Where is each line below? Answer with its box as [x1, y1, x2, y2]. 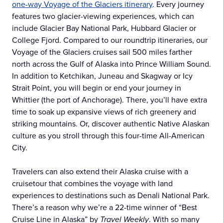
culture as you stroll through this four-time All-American [12, 130, 205, 142]
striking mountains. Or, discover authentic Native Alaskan [12, 118, 210, 130]
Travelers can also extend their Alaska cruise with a [12, 166, 188, 178]
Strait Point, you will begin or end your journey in [12, 82, 181, 94]
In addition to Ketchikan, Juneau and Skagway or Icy [12, 70, 193, 82]
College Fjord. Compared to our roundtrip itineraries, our [12, 34, 208, 46]
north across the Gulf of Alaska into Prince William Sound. [12, 58, 211, 70]
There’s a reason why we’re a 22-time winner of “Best [12, 202, 197, 214]
